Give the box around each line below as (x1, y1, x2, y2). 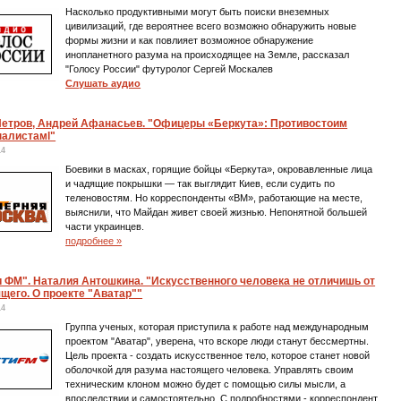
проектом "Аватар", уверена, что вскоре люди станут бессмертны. (65, 336, 370, 346)
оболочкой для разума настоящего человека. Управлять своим (65, 364, 354, 375)
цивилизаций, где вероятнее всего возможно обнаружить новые (65, 21, 357, 31)
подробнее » (65, 235, 123, 246)
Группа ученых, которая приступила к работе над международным (65, 321, 370, 332)
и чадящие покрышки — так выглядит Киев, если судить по (65, 178, 336, 189)
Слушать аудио (65, 78, 141, 89)
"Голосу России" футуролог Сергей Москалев (65, 64, 274, 74)
